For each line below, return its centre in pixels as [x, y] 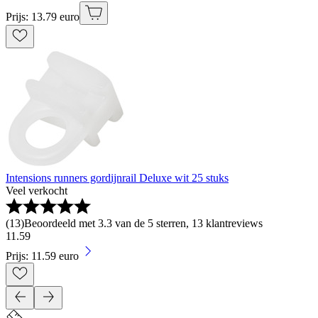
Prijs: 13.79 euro [43, 17]
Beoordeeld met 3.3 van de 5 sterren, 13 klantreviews [143, 224]
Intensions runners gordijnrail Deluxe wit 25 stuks [117, 178]
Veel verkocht [37, 191]
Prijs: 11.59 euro [42, 256]
